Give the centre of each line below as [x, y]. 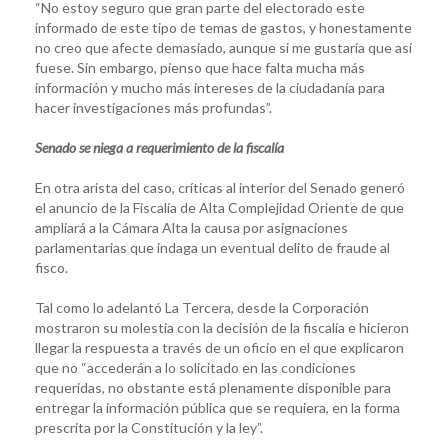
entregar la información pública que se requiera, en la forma [217, 407]
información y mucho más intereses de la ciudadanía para [210, 87]
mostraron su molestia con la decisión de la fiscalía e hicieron [222, 327]
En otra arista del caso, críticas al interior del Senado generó [220, 187]
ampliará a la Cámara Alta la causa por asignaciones [191, 227]
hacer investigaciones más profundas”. [153, 107]
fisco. [51, 267]
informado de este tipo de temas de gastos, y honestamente [223, 27]
